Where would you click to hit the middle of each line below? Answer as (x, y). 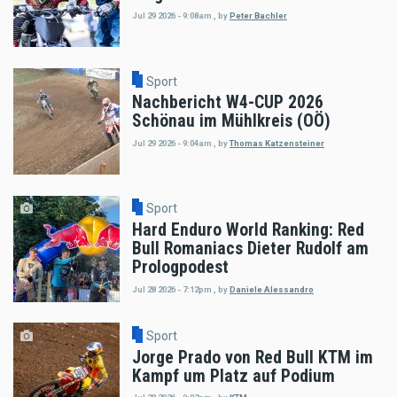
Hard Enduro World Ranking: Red (248, 230)
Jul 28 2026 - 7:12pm (172, 289)
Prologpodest (180, 268)
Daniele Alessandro (272, 289)
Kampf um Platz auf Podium (234, 376)
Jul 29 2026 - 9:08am (172, 15)
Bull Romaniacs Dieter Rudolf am (250, 249)
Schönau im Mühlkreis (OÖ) (231, 121)
